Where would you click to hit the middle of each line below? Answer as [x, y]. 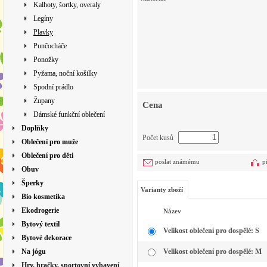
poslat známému [177, 162]
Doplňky [35, 128]
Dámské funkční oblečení [69, 114]
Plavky [43, 32]
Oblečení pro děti [47, 156]
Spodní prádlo [53, 87]
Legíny [43, 18]
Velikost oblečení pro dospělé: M [212, 252]
